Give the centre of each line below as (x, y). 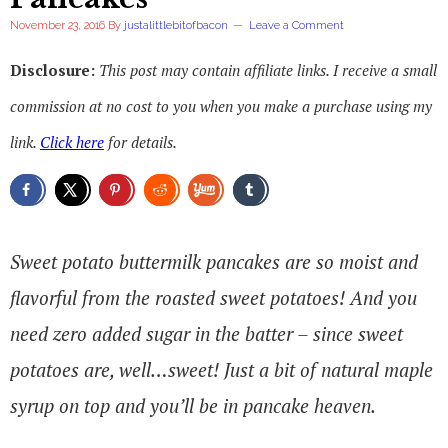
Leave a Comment (296, 25)
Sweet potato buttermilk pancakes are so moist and (214, 261)
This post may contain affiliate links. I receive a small (268, 70)
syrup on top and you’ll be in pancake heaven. (193, 405)
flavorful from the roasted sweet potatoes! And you (213, 297)
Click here (72, 142)
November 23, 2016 (57, 25)
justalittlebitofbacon (176, 25)
